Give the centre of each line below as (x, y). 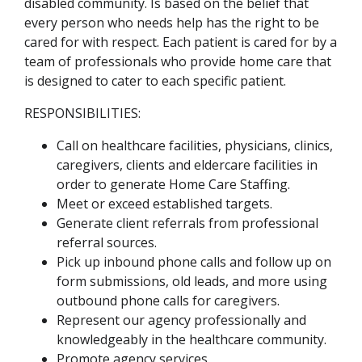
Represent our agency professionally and (181, 320)
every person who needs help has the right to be (172, 23)
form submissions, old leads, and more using (192, 282)
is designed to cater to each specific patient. (155, 81)
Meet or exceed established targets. (164, 204)
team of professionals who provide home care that (178, 62)
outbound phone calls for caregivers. (168, 301)
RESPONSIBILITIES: (82, 114)
